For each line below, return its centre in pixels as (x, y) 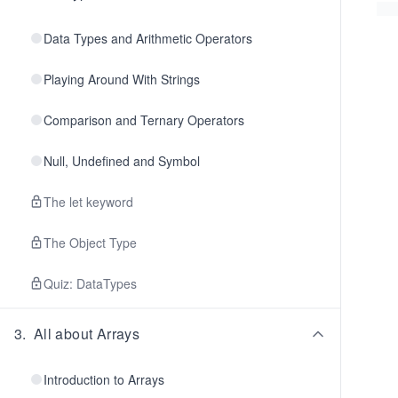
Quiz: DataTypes (90, 283)
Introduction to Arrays (104, 379)
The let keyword (88, 202)
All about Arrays (87, 334)
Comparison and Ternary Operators (144, 120)
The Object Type (90, 243)
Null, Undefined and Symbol (122, 161)
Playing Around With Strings (122, 79)
